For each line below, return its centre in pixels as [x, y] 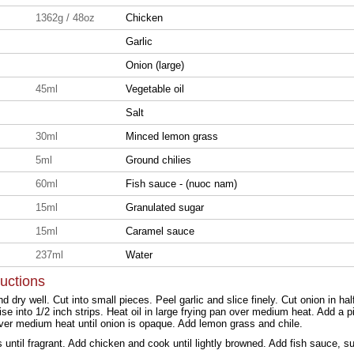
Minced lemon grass [172, 136]
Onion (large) [155, 65]
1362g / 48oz [65, 18]
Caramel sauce [160, 231]
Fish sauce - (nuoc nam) [181, 184]
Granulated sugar [165, 207]
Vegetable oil [155, 89]
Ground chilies [158, 160]
